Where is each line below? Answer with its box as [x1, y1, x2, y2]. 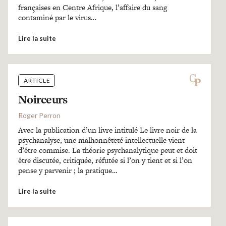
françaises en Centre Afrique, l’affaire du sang [18, 2, 167, 13]
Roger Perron [18, 111, 61, 120]
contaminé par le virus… [18, 12, 96, 23]
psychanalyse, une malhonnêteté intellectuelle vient [18, 135, 185, 145]
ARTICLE [23, 77, 50, 84]
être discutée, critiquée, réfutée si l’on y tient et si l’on [18, 155, 192, 165]
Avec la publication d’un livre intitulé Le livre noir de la [18, 125, 197, 135]
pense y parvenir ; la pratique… [18, 165, 118, 176]
